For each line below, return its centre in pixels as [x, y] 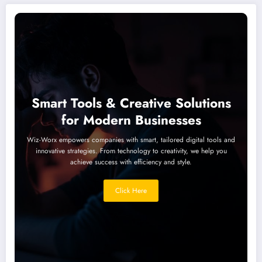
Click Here [131, 190]
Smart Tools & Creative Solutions [131, 103]
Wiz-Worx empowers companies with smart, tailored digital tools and [131, 139]
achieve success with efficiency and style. [131, 162]
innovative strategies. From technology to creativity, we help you [131, 151]
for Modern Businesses [131, 120]
